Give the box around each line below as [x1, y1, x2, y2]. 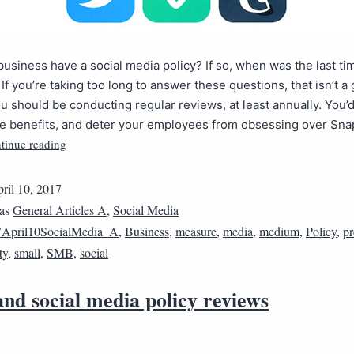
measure [175, 223, 217, 239]
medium [259, 223, 299, 239]
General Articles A [13, 201, 107, 218]
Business [125, 223, 169, 239]
